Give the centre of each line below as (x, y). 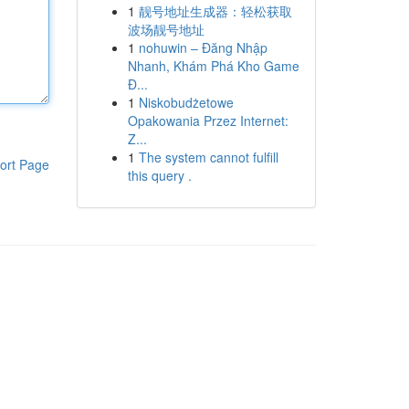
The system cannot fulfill (208, 157)
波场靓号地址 (166, 29)
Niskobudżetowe (186, 102)
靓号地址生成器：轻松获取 (215, 11)
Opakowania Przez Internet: (208, 121)
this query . (159, 175)
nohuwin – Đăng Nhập (203, 47)
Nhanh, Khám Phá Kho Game (213, 66)
